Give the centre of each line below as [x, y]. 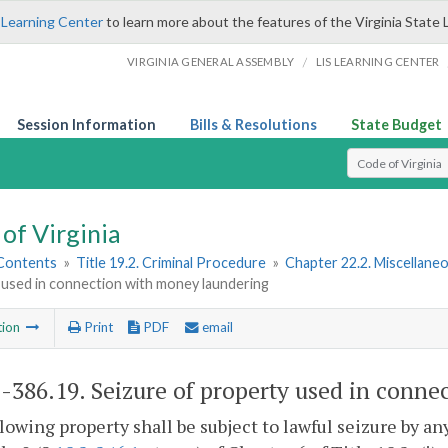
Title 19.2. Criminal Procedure [171, 263]
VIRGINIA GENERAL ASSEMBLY [211, 61]
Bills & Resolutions [253, 124]
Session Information [86, 124]
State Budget [396, 124]
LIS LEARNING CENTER [377, 61]
